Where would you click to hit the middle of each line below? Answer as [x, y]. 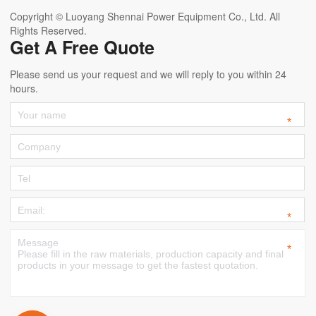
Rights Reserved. [48, 30]
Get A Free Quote [82, 47]
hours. [24, 88]
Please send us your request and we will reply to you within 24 [148, 74]
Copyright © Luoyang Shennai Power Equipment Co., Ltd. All [145, 16]
